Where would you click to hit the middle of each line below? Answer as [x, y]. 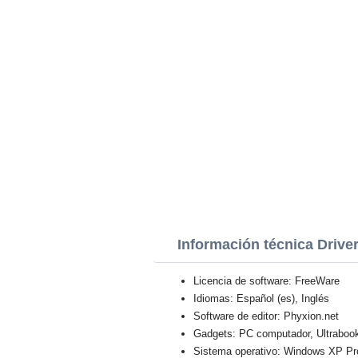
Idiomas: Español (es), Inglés [261, 298]
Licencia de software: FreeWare [267, 281]
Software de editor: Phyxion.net [266, 316]
